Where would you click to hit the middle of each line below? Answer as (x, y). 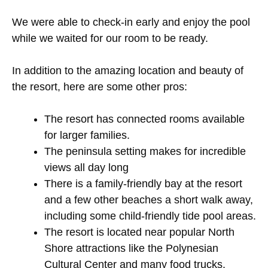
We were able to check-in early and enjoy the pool (131, 22)
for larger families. (87, 135)
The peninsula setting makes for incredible (145, 151)
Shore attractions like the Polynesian (131, 248)
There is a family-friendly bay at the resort (143, 183)
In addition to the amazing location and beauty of (128, 70)
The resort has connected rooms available (144, 119)
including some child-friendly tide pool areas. (150, 216)
